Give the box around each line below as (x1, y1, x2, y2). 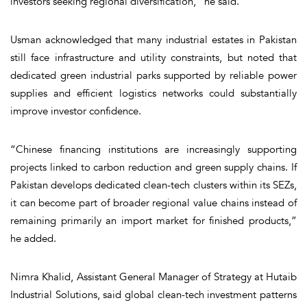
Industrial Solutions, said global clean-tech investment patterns (10, 287, 297, 302)
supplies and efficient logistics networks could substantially (10, 86, 297, 100)
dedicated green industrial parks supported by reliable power (10, 68, 297, 82)
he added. (10, 231, 56, 245)
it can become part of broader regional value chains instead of (10, 195, 297, 210)
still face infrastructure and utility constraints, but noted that (10, 50, 297, 64)
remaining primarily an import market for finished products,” (10, 213, 297, 228)
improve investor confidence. (10, 103, 141, 118)
